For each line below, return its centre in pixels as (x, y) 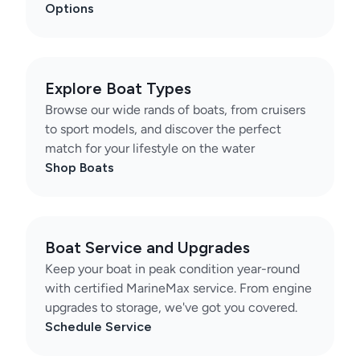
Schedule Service (98, 326)
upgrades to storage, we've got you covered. (171, 307)
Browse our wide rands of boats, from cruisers (175, 109)
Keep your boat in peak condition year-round (172, 268)
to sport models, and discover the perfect (163, 129)
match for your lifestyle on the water (150, 148)
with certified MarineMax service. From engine (178, 288)
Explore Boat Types (118, 88)
